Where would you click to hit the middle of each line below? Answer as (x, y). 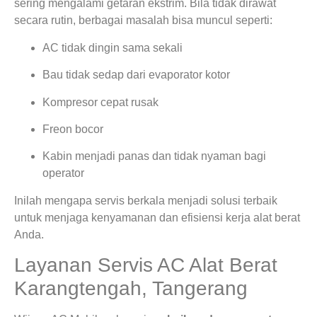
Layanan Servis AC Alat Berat (146, 265)
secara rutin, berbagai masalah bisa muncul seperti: (143, 21)
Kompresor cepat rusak (100, 102)
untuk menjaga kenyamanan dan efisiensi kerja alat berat (157, 217)
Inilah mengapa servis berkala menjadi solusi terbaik (146, 200)
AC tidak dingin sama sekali (113, 47)
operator (63, 173)
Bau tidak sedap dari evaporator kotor (136, 75)
